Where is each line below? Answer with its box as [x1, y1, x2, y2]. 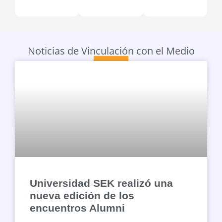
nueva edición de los [30, 189, 134, 201]
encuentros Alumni [30, 202, 125, 214]
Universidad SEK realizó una [30, 177, 173, 189]
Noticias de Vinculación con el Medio [27, 44, 195, 57]
